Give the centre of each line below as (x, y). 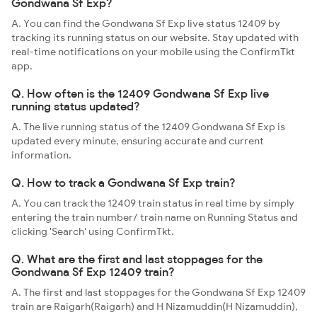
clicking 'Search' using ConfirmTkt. (93, 231)
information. (41, 155)
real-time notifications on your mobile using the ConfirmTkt (153, 52)
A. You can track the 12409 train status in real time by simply (153, 203)
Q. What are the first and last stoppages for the (137, 259)
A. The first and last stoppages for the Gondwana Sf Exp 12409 (158, 292)
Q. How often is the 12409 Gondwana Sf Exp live (140, 93)
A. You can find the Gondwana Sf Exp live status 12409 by (146, 23)
